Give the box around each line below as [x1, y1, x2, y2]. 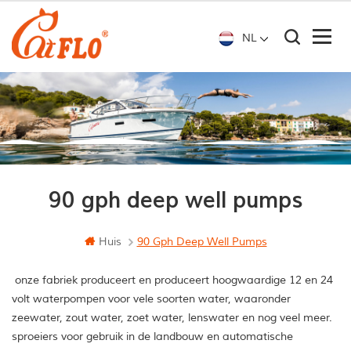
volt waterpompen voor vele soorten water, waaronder [12, 292, 291, 306]
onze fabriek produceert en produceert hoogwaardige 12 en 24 [12, 273, 333, 288]
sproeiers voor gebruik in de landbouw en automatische [12, 330, 293, 344]
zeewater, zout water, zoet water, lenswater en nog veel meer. [12, 311, 332, 325]
